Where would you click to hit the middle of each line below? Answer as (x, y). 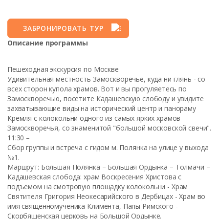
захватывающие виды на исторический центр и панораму (102, 108)
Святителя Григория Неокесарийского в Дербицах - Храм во (107, 196)
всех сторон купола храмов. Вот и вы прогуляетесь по (97, 89)
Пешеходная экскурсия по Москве (63, 69)
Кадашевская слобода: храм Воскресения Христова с (95, 177)
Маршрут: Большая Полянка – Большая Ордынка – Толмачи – (109, 167)
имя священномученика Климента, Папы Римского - (93, 206)
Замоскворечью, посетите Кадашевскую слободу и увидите (106, 99)
